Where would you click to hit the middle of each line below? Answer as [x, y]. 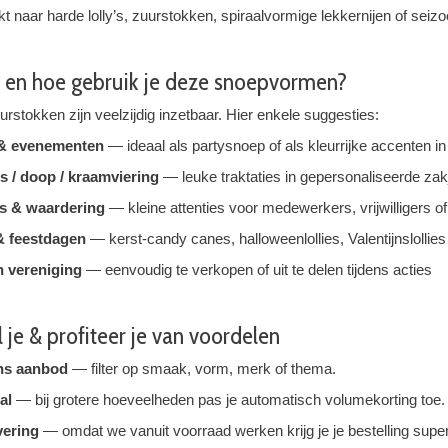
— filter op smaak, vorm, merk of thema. [202, 369]
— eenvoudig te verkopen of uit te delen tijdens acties [257, 270]
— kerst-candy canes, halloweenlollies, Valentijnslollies [266, 239]
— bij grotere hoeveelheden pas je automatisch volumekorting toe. [228, 400]
